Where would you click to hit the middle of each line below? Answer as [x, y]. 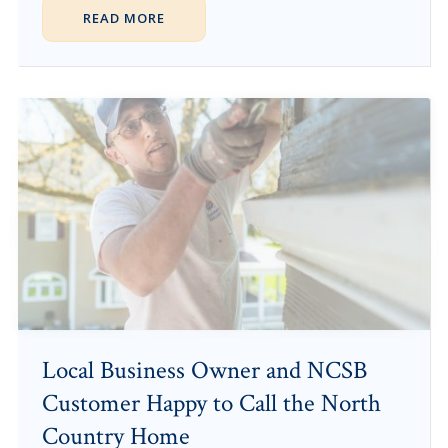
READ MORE [123, 18]
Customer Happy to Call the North [211, 404]
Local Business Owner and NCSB [204, 371]
